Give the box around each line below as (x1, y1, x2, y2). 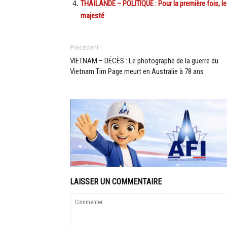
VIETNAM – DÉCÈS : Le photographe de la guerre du (70, 56, 218, 66)
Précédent (70, 44, 99, 52)
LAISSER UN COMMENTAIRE (70, 177, 162, 187)
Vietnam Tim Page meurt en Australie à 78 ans (70, 67, 204, 77)
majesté (81, 11, 104, 21)
